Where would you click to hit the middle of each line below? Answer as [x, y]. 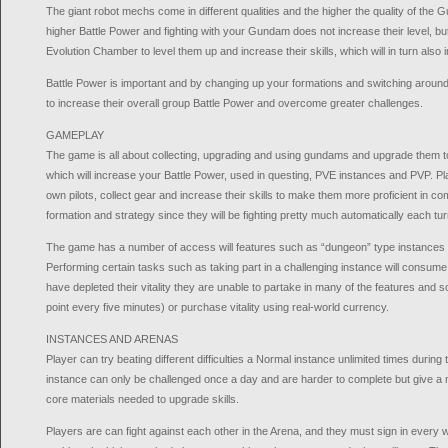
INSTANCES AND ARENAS [112, 339]
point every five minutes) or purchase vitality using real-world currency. [217, 307]
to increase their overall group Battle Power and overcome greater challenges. [234, 103]
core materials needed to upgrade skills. [142, 399]
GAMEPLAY [75, 135]
